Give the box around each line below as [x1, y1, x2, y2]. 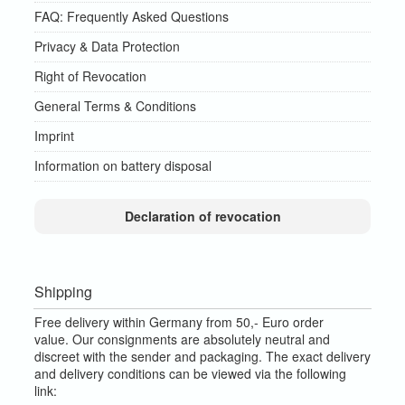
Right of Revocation [34, 67, 146, 85]
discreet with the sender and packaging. [34, 347, 266, 365]
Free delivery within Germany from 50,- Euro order [34, 313, 324, 331]
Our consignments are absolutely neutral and [72, 330, 330, 348]
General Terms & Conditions [34, 97, 196, 115]
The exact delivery [266, 347, 371, 365]
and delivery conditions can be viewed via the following [34, 364, 346, 382]
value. [34, 330, 72, 348]
